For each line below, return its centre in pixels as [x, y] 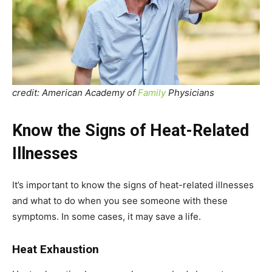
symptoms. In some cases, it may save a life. [107, 216]
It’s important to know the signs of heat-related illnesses [133, 185]
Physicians [190, 92]
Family [152, 92]
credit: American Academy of [75, 92]
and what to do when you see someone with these [120, 200]
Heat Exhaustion [56, 249]
